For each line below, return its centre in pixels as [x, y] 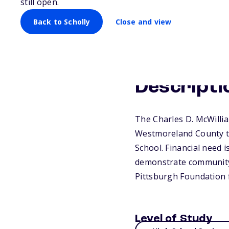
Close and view [143, 21]
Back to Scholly [62, 21]
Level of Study [174, 219]
